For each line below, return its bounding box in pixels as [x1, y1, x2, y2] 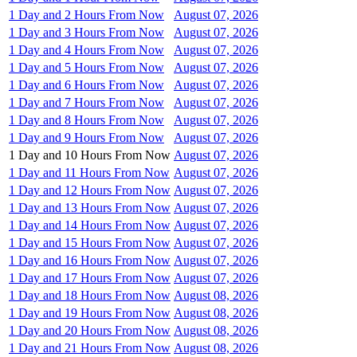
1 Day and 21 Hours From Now [9, 340, 171, 355]
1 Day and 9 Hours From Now [9, 130, 164, 144]
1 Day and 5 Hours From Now [9, 60, 164, 74]
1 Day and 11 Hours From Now [9, 165, 170, 179]
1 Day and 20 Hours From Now [9, 323, 171, 337]
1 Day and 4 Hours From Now [9, 42, 164, 57]
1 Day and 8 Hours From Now [9, 112, 164, 127]
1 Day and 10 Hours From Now [9, 147, 171, 162]
